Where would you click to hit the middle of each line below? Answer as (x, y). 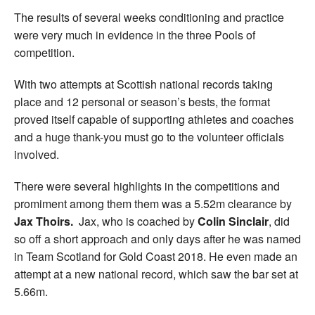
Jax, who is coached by (135, 221)
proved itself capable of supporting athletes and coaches (154, 119)
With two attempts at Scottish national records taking (143, 84)
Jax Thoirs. (44, 221)
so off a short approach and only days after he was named (157, 238)
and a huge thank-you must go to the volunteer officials (149, 136)
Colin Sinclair (233, 221)
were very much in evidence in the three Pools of (135, 34)
